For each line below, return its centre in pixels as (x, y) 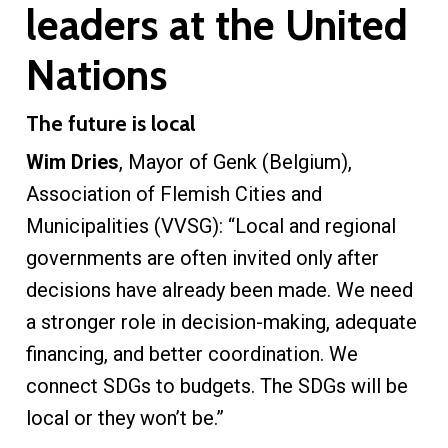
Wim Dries (72, 161)
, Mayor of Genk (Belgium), (235, 161)
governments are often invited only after (202, 257)
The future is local (110, 122)
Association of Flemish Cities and (173, 193)
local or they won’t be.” (124, 417)
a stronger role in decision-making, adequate (221, 321)
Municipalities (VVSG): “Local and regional (210, 225)
